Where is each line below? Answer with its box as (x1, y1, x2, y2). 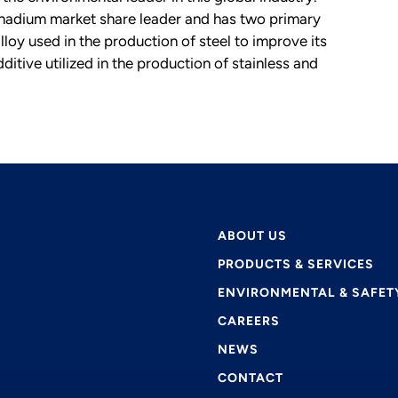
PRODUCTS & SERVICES (218, 257, 375, 273)
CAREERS (218, 314, 281, 330)
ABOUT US (218, 228, 288, 244)
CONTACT (218, 370, 284, 386)
